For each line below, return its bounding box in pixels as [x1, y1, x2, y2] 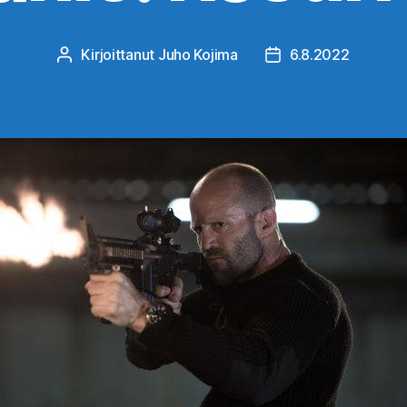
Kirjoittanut [81, 45, 158, 64]
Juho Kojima [157, 45, 238, 64]
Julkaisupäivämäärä [272, 46, 403, 65]
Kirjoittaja [64, 46, 128, 65]
